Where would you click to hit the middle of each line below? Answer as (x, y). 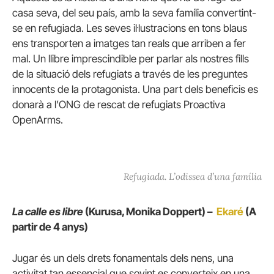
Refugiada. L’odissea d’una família (193, 177)
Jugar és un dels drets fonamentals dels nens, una (123, 258)
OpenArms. (38, 120)
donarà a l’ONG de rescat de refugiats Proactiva (119, 104)
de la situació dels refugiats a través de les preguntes (130, 74)
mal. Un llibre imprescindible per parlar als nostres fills (131, 58)
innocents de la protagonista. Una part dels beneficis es (135, 89)
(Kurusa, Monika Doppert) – (151, 211)
